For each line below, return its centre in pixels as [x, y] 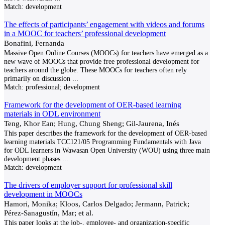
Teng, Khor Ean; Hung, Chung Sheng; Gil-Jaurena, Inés [92, 123]
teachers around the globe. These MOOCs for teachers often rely [95, 70]
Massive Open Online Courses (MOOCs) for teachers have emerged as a [106, 53]
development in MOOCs [43, 194]
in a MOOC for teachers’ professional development [85, 33]
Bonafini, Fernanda [34, 43]
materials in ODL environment [52, 114]
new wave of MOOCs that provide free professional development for [102, 61]
